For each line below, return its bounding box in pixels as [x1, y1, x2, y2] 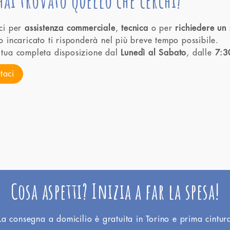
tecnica [121, 24, 148, 32]
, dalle [186, 48, 215, 57]
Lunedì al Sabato [121, 48, 187, 57]
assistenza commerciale [25, 24, 116, 32]
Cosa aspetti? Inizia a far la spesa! [10, 178, 220, 204]
